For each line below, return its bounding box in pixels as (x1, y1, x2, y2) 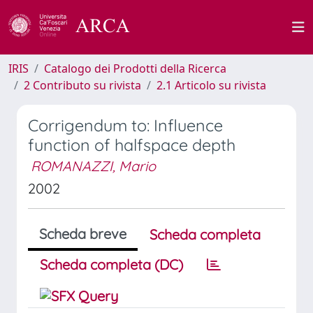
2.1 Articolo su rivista (156, 78, 266, 93)
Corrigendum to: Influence (28, 115, 223, 136)
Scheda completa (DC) (40, 256, 183, 273)
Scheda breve (39, 225, 126, 242)
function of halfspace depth (28, 135, 235, 155)
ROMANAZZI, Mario (31, 157, 156, 175)
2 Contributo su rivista (24, 78, 141, 93)
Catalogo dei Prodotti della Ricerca (44, 61, 226, 76)
